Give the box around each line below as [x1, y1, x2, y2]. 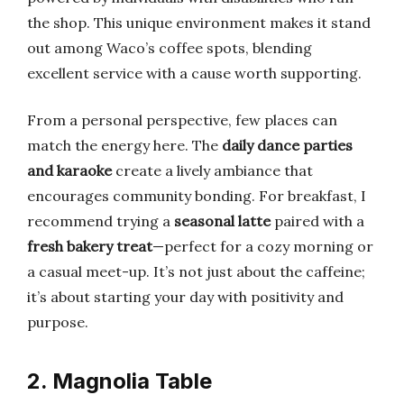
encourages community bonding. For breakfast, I [27, 187, 366, 205]
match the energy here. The [27, 136, 222, 154]
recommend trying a [27, 212, 174, 230]
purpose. [27, 313, 88, 331]
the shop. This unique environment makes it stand [27, 14, 371, 32]
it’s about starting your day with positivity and [27, 288, 344, 306]
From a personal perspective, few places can [27, 111, 337, 129]
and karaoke [27, 161, 112, 179]
